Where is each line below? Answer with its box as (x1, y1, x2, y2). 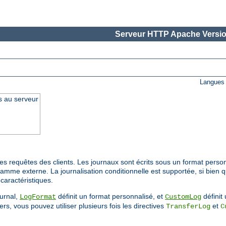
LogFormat (20, 193, 56, 201)
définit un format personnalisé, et (56, 192, 165, 201)
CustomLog (165, 193, 201, 201)
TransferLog (166, 202, 210, 211)
